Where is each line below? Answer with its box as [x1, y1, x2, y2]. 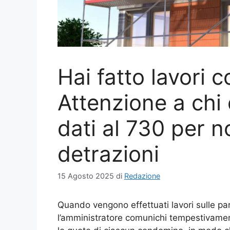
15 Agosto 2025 [57, 171, 114, 181]
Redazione [124, 171, 160, 181]
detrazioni [57, 141, 159, 167]
